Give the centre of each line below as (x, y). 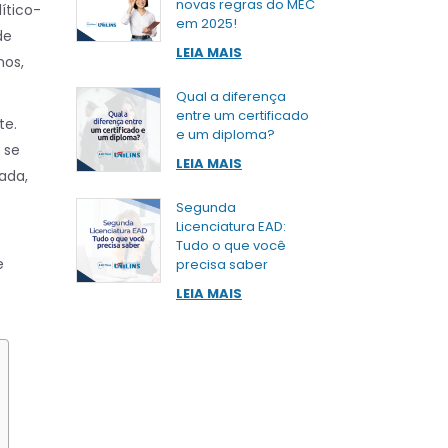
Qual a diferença (231, 96)
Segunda (206, 207)
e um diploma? (225, 134)
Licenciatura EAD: (231, 226)
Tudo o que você (231, 245)
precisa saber (222, 264)
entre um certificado (242, 115)
